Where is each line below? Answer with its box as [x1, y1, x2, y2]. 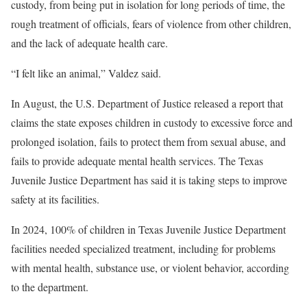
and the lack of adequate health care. [11, 36, 168, 51]
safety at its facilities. [11, 192, 99, 207]
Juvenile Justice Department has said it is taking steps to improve [11, 173, 287, 188]
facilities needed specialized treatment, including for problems [11, 241, 275, 256]
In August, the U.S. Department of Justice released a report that [11, 96, 283, 111]
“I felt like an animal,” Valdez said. [11, 66, 161, 81]
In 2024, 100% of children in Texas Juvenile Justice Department [11, 222, 286, 237]
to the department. [11, 280, 88, 295]
